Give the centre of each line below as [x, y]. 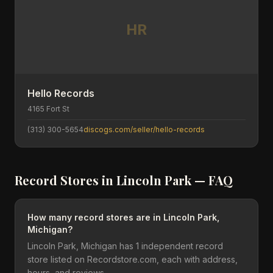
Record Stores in [66, 180]
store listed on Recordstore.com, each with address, [133, 259]
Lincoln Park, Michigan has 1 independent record [125, 246]
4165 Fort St [48, 109]
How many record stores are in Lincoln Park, [123, 217]
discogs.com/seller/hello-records [144, 129]
